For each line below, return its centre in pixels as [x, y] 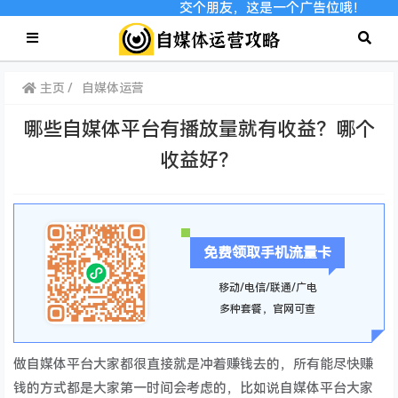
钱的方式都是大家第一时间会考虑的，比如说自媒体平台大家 [194, 388]
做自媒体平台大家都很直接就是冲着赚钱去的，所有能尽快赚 [194, 364]
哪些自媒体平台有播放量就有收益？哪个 [199, 129]
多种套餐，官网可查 [267, 309]
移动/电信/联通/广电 [267, 288]
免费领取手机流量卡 [267, 253]
